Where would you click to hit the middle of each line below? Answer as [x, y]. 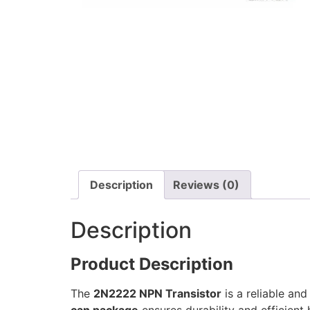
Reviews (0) [206, 185]
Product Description [152, 264]
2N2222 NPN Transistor [157, 294]
